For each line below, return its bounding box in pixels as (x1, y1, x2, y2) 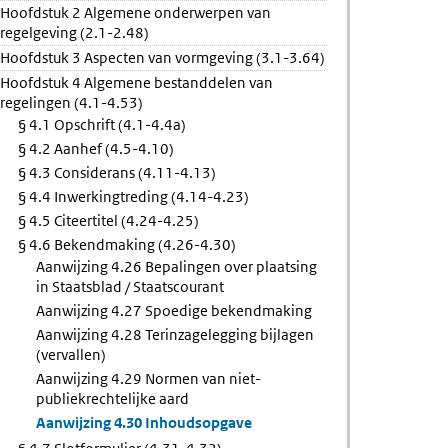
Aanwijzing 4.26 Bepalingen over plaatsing (36, 257, 318, 276)
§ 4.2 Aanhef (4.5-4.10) (18, 139, 175, 158)
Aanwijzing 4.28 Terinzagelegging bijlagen (36, 325, 315, 344)
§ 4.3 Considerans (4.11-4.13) (18, 163, 217, 182)
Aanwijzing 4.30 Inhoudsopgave (36, 413, 253, 432)
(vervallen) (36, 345, 107, 364)
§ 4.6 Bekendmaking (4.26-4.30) (18, 235, 237, 254)
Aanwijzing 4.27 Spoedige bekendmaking (36, 301, 313, 320)
